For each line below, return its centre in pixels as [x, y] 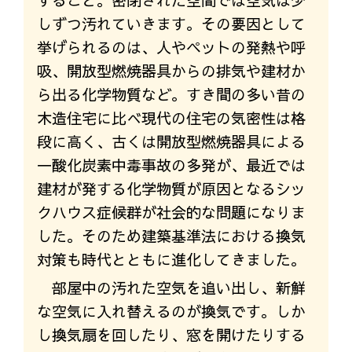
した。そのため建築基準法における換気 [171, 236]
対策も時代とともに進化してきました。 [171, 260]
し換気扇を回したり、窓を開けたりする [171, 335]
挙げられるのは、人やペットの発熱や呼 [171, 48]
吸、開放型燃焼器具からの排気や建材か [171, 71]
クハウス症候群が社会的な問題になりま [171, 213]
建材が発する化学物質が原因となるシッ [171, 189]
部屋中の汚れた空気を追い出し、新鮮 [178, 288]
